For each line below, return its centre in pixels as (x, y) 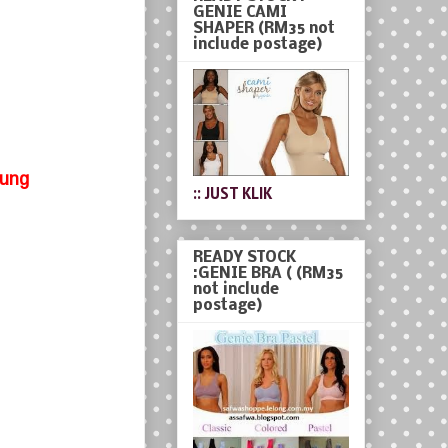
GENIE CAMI (240, 13)
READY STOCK (244, 257)
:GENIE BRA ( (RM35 (268, 273)
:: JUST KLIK (232, 193)
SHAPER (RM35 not (264, 29)
